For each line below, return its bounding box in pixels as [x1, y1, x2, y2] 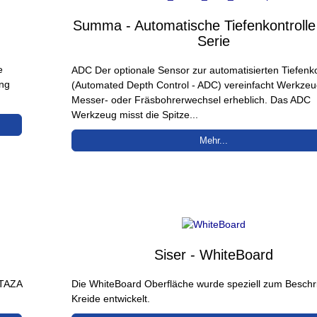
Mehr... [199, 134, 228, 146]
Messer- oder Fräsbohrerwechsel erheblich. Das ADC [71, 93, 311, 105]
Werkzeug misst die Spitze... [71, 108, 199, 120]
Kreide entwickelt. [71, 292, 151, 304]
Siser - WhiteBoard [154, 246, 273, 263]
